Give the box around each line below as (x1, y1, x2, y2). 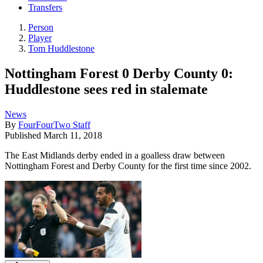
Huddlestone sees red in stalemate (5, 81, 208, 97)
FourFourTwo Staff (18, 119, 90, 130)
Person (28, 22, 53, 33)
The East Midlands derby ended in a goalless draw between (5, 150, 225, 160)
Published (5, 130, 43, 140)
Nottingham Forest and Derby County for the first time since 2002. (5, 160, 251, 171)
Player (28, 33, 52, 43)
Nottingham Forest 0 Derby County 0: (5, 65, 233, 81)
